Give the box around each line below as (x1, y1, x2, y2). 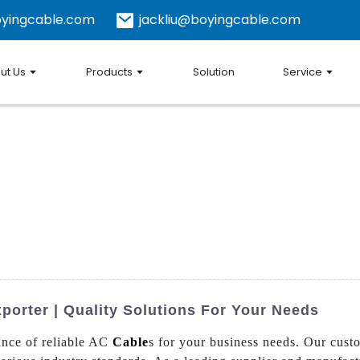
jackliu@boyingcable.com (139, 10, 301, 30)
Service (283, 64, 323, 80)
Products (85, 64, 133, 80)
